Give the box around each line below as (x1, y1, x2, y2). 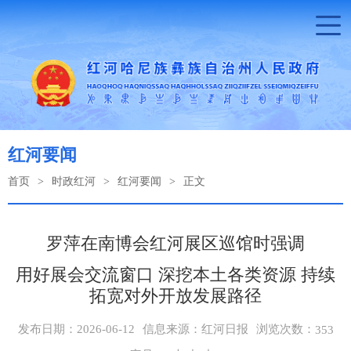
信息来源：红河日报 (142, 323, 248, 336)
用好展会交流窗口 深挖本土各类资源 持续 (16, 264, 335, 284)
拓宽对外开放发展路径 (89, 285, 262, 306)
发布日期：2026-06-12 (17, 323, 135, 336)
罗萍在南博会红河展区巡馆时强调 (46, 233, 305, 253)
